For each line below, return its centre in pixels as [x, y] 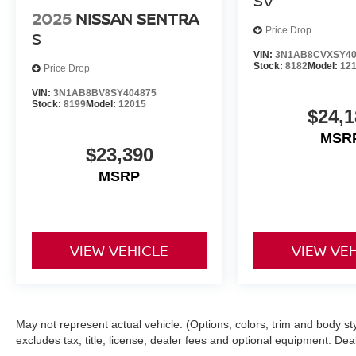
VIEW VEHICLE [120, 250]
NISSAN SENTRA [137, 18]
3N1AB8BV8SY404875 [105, 93]
